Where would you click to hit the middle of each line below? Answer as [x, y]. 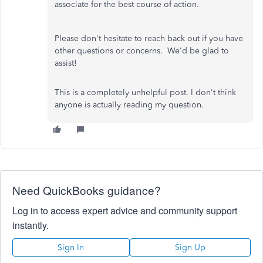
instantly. [31, 225]
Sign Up [190, 247]
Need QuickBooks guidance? [87, 190]
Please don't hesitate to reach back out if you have [149, 38]
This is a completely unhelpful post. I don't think [145, 92]
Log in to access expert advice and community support [125, 210]
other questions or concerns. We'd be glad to [142, 51]
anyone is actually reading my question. [129, 105]
